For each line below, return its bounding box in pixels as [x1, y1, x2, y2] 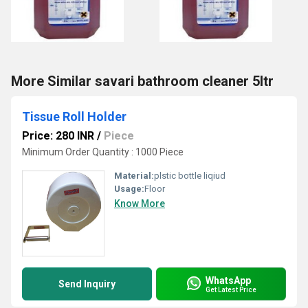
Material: [114, 170, 154, 181]
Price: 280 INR [22, 129, 94, 142]
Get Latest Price [206, 285, 256, 294]
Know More [114, 198, 165, 209]
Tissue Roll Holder [22, 109, 126, 124]
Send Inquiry [58, 278, 115, 289]
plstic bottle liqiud [154, 170, 225, 181]
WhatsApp [206, 274, 251, 286]
